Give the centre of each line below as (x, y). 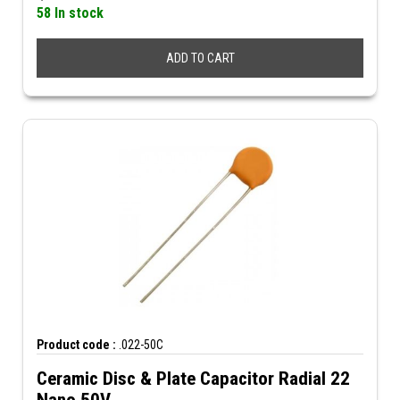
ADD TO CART (200, 58)
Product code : (76, 345)
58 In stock (70, 13)
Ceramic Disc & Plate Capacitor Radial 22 (193, 379)
